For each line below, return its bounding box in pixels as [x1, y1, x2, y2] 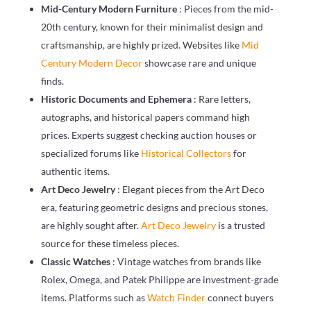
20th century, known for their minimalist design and [40, 20, 263, 33]
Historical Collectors [140, 146, 233, 159]
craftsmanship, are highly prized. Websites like [40, 38, 242, 51]
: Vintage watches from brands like [112, 255, 261, 267]
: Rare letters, [193, 92, 251, 105]
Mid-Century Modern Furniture [40, 2, 179, 15]
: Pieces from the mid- [178, 2, 274, 15]
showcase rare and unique [144, 56, 256, 69]
